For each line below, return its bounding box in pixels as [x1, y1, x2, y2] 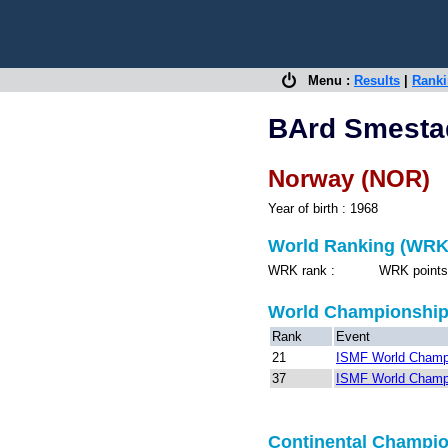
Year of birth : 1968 [268, 201, 378, 216]
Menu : [296, 73, 354, 88]
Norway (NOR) [268, 165, 430, 192]
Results [354, 73, 400, 88]
